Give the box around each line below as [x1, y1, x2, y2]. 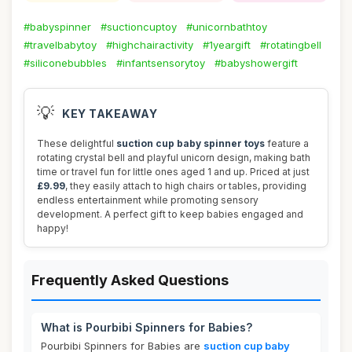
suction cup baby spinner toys [116, 137, 265, 149]
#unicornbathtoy [186, 20, 267, 33]
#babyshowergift [214, 57, 298, 69]
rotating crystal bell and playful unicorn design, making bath [37, 152, 310, 163]
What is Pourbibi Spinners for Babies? [41, 321, 252, 334]
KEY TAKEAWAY [62, 106, 157, 120]
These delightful [37, 137, 116, 149]
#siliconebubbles [24, 57, 107, 69]
